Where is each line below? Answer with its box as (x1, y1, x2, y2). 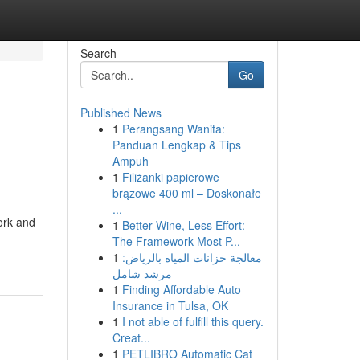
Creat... (112, 329, 150, 346)
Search (80, 45, 117, 61)
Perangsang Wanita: (121, 121, 225, 137)
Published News (80, 104, 162, 121)
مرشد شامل (112, 265, 172, 281)
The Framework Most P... (112, 233, 240, 249)
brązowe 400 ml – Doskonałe (112, 185, 261, 201)
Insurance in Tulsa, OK (112, 297, 228, 313)
